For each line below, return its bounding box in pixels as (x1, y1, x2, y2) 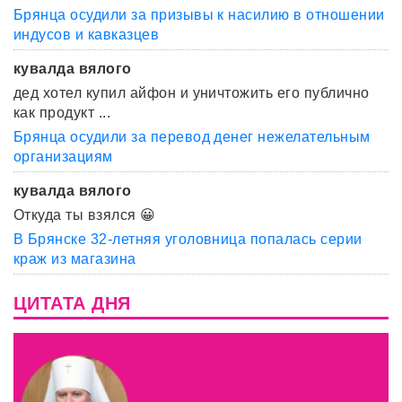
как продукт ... (13, 104, 111, 120)
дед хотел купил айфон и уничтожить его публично (13, 84, 370, 100)
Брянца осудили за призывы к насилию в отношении (13, 6, 385, 22)
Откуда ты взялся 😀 (13, 206, 156, 223)
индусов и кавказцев (13, 26, 160, 42)
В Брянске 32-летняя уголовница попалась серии (13, 231, 363, 247)
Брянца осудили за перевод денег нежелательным (13, 128, 371, 144)
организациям (13, 148, 113, 164)
